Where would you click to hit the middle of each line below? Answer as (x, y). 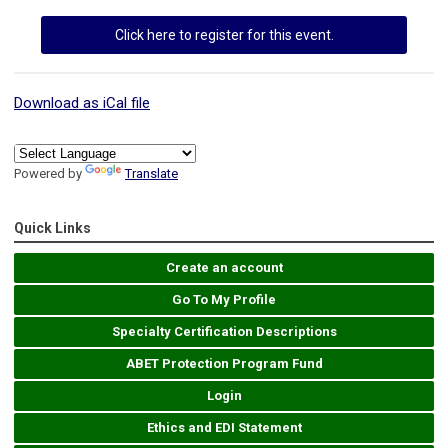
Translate (151, 174)
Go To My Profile (224, 300)
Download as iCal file (82, 103)
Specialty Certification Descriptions (224, 332)
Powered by (49, 174)
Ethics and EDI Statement (224, 428)
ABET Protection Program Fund (224, 364)
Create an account (224, 268)
